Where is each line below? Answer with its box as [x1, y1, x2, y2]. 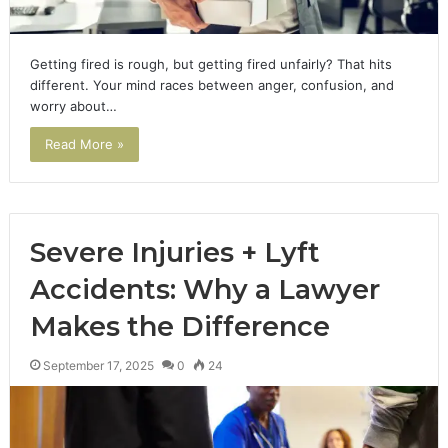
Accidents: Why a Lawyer [29, 273, 380, 307]
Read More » [44, 136, 124, 153]
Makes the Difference [29, 310, 330, 344]
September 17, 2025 [42, 358, 154, 374]
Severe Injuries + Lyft [29, 236, 320, 270]
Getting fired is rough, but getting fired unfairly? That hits [29, 56, 392, 73]
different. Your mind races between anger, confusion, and [29, 77, 394, 94]
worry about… [29, 98, 117, 115]
